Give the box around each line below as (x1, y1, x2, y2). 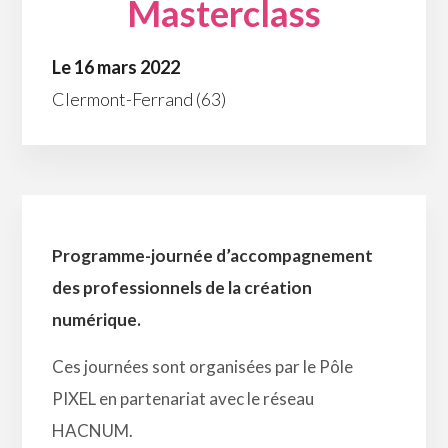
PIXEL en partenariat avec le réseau (52, 388, 315, 410)
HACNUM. (52, 420, 134, 442)
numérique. (52, 309, 142, 331)
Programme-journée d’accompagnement (52, 245, 374, 267)
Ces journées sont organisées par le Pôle (52, 356, 354, 378)
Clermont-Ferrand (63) (52, 88, 227, 111)
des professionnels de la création (52, 277, 313, 299)
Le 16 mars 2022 (52, 56, 181, 79)
